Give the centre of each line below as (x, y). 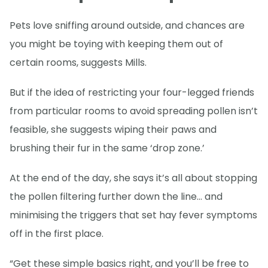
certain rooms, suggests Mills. (78, 62)
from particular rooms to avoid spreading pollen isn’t (134, 111)
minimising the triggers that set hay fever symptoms (133, 215)
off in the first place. (57, 233)
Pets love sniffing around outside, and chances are (127, 25)
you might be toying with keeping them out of (116, 44)
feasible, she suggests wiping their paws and (113, 129)
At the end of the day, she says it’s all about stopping (133, 178)
